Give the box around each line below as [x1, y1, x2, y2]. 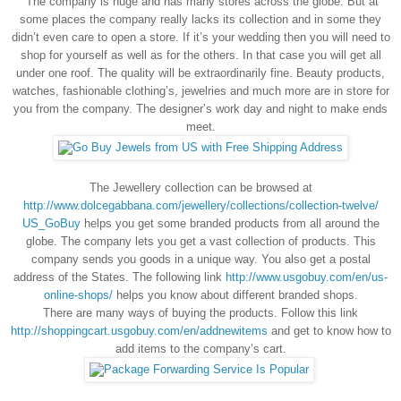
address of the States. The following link [13, 269, 226, 284]
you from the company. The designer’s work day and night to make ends [13, 101, 388, 115]
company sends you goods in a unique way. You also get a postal [30, 252, 371, 266]
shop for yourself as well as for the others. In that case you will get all [20, 47, 381, 62]
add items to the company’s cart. [115, 341, 286, 355]
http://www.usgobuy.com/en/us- [226, 269, 388, 284]
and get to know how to [267, 323, 391, 337]
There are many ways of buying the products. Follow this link [43, 305, 358, 320]
